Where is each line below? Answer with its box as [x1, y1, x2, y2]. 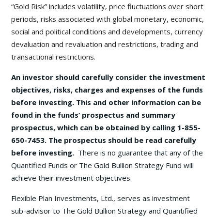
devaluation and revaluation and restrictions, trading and [11, 39, 198, 49]
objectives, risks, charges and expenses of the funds [11, 85, 203, 95]
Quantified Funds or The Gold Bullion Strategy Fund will [11, 160, 194, 170]
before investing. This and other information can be [11, 97, 201, 108]
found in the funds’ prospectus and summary [11, 110, 175, 120]
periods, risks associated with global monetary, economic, [11, 14, 204, 24]
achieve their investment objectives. [11, 173, 132, 183]
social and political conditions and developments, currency [11, 27, 203, 37]
